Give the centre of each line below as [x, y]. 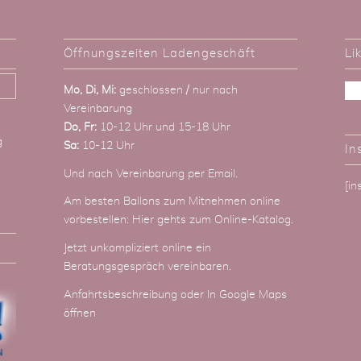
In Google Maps [247, 295]
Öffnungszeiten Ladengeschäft [159, 53]
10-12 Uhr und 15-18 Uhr [163, 127]
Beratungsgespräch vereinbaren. [149, 267]
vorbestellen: [98, 220]
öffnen [79, 314]
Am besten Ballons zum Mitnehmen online [172, 202]
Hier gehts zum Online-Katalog [211, 220]
